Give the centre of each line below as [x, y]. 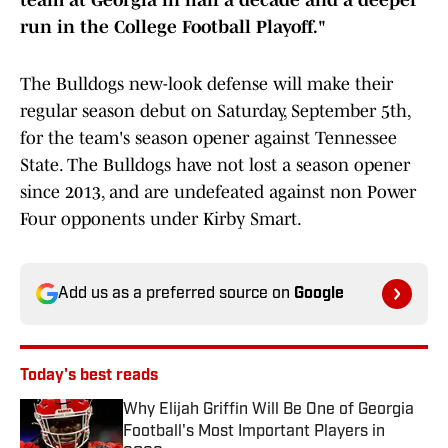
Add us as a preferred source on [176, 294]
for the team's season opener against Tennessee [208, 138]
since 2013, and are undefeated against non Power [218, 192]
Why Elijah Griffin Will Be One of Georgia [268, 410]
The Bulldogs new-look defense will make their [206, 84]
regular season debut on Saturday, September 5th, [215, 111]
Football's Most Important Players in [254, 432]
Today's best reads [89, 376]
